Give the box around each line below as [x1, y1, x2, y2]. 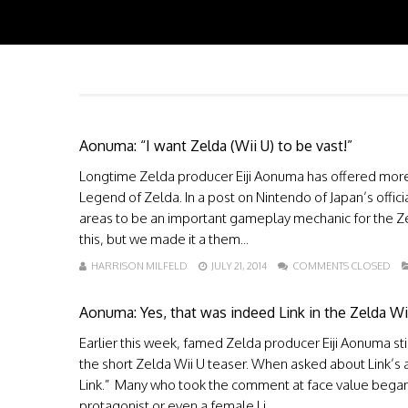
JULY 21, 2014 [211, 260, 267, 272]
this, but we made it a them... [79, 230, 249, 248]
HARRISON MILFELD [91, 260, 188, 272]
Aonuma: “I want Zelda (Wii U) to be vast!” [79, 137, 352, 155]
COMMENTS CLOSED [292, 260, 391, 272]
